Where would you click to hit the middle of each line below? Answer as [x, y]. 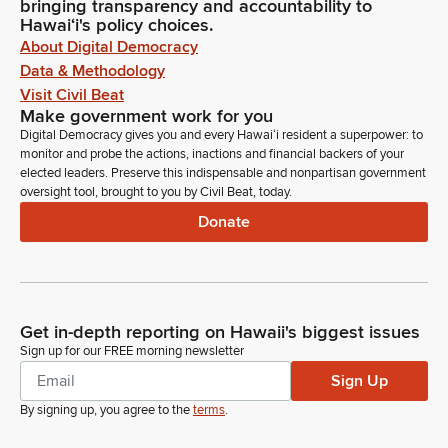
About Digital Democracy [109, 47]
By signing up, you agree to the [105, 410]
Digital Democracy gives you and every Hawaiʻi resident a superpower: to [221, 135]
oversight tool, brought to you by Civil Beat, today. [156, 192]
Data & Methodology [92, 71]
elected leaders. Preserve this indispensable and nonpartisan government [223, 173]
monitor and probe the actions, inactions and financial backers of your [212, 154]
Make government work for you [146, 116]
